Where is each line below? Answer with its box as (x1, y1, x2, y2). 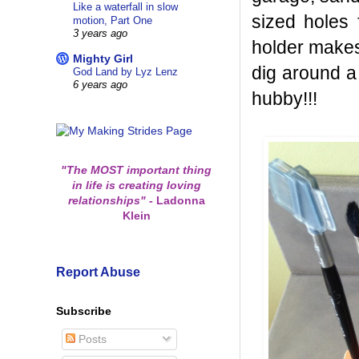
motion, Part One (73, 14, 152, 27)
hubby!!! (252, 87, 317, 109)
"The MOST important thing (61, 163, 212, 176)
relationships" (67, 193, 149, 207)
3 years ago (73, 28, 127, 40)
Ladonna (152, 193, 205, 207)
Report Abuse (56, 264, 140, 279)
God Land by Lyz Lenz (73, 66, 178, 79)
